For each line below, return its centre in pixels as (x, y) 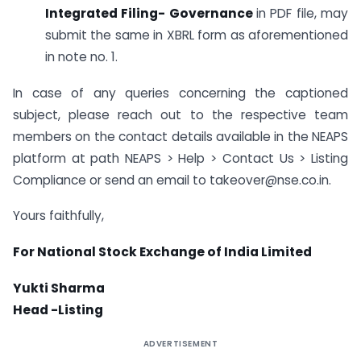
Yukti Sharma (59, 288)
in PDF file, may (302, 13)
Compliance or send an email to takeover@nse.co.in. (172, 180)
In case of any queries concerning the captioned (180, 93)
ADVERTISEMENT (180, 344)
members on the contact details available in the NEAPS (180, 136)
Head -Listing (58, 310)
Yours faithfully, (58, 216)
